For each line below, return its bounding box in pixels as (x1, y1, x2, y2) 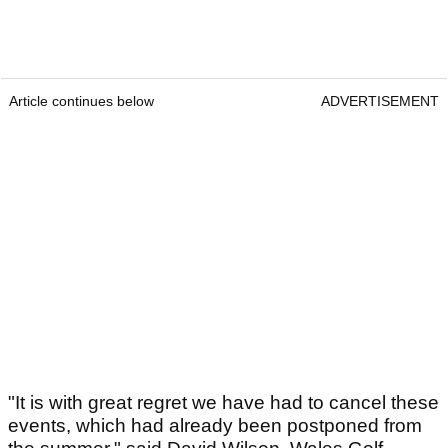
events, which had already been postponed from (8, 415, 422, 437)
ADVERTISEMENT (321, 93, 439, 110)
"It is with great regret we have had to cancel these (8, 392, 439, 414)
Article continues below (9, 93, 154, 110)
